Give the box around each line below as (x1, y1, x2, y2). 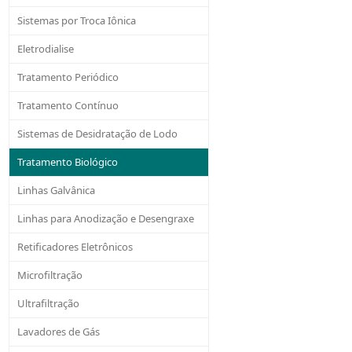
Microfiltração (17, 268, 83, 283)
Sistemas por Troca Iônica (17, 13, 137, 28)
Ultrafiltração (17, 296, 80, 311)
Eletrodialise (17, 42, 75, 57)
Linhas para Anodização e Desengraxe (17, 211, 195, 226)
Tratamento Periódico (17, 70, 119, 85)
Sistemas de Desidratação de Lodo (17, 126, 178, 141)
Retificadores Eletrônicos (17, 240, 134, 255)
